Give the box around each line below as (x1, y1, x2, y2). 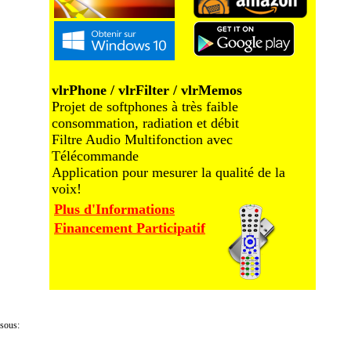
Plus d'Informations (54, 201, 175, 217)
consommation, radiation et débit (52, 115, 239, 131)
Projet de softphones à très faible (52, 99, 238, 114)
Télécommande (52, 148, 139, 164)
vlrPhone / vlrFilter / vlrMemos (52, 82, 242, 98)
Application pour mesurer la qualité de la (52, 165, 285, 180)
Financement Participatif (54, 220, 205, 236)
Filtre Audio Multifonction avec (52, 132, 233, 147)
